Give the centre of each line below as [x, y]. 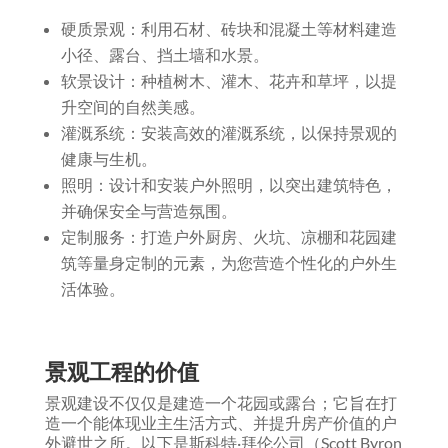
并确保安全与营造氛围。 [148, 211]
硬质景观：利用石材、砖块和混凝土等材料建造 [228, 29]
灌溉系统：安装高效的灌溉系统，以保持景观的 [228, 133]
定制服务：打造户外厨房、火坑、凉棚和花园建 [228, 237]
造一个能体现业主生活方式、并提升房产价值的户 [220, 423]
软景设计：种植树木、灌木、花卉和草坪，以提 [228, 81]
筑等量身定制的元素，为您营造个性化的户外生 [228, 263]
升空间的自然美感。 [132, 107]
